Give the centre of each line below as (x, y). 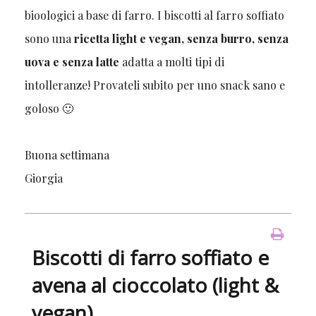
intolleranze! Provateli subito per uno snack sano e (154, 85)
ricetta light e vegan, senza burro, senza (180, 38)
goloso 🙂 (49, 108)
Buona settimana (68, 154)
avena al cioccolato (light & (155, 285)
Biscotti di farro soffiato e (150, 257)
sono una (48, 38)
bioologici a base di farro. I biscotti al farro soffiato (154, 15)
